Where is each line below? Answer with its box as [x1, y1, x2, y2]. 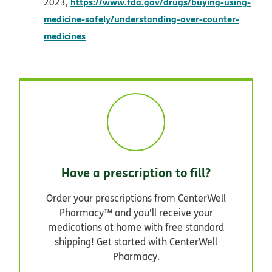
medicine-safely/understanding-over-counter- [44, 12, 239, 25]
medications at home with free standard [48, 220, 224, 234]
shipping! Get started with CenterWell [55, 234, 217, 248]
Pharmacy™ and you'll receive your [59, 205, 213, 219]
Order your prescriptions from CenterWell [46, 191, 226, 205]
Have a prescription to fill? [61, 163, 211, 182]
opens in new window [89, 28, 180, 42]
